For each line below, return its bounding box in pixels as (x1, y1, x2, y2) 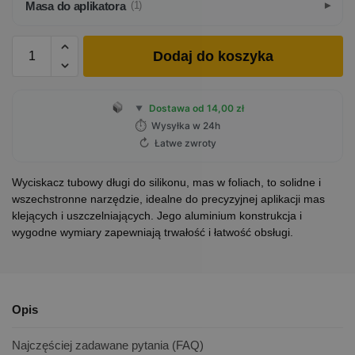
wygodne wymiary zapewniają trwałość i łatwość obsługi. (12, 225, 293, 239)
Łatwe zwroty (155, 136, 216, 149)
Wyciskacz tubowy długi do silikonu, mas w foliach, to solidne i (12, 175, 321, 189)
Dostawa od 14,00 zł (149, 101, 245, 114)
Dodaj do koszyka (153, 48, 273, 64)
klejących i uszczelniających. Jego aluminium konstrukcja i (12, 208, 302, 222)
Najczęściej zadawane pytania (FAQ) (12, 338, 204, 353)
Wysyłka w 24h (151, 119, 220, 132)
